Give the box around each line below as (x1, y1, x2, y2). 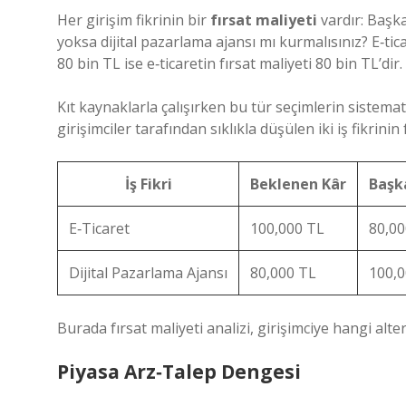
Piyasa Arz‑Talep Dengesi (57, 359, 301, 384)
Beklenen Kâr (250, 174, 346, 194)
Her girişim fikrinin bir (57, 10, 210, 30)
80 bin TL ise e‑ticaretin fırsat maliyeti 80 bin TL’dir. (57, 53, 402, 73)
